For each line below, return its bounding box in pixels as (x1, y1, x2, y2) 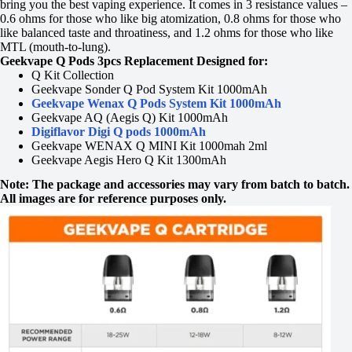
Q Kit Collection (31, 68, 114, 82)
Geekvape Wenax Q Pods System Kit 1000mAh (31, 96, 281, 110)
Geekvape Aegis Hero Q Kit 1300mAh (31, 152, 226, 167)
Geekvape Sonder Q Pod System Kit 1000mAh (31, 82, 267, 96)
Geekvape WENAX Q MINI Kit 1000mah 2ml (31, 138, 267, 152)
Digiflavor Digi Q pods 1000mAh (31, 124, 206, 138)
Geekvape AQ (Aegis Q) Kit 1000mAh (31, 110, 228, 124)
